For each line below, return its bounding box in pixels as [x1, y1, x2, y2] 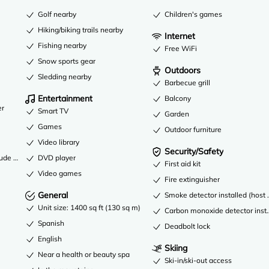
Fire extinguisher [165, 174, 220, 184]
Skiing [165, 242, 188, 253]
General [38, 189, 68, 201]
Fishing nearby [38, 40, 87, 50]
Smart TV [38, 106, 69, 115]
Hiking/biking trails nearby [38, 25, 124, 34]
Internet [165, 30, 196, 41]
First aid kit [165, 159, 201, 168]
